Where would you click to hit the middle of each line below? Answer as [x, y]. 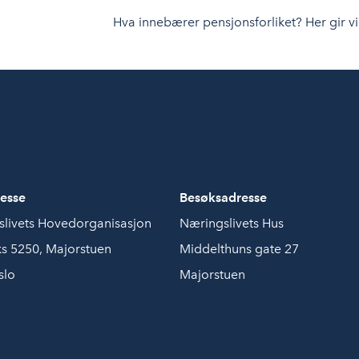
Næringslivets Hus [232, 223]
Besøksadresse [223, 198]
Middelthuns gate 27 [239, 249]
